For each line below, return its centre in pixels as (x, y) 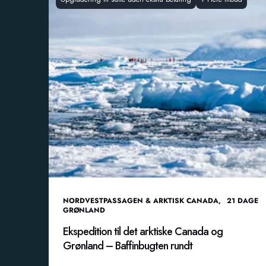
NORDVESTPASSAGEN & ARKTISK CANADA (141, 201)
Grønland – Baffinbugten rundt (128, 246)
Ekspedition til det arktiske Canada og (143, 232)
